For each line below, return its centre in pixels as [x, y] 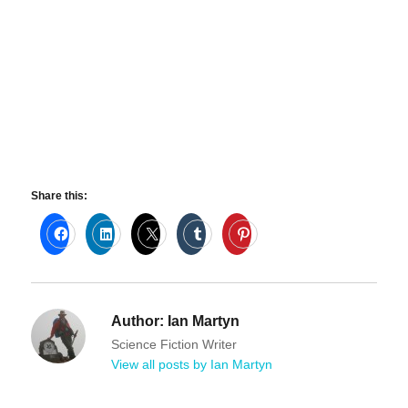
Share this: [60, 195]
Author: [138, 321]
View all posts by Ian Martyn [192, 364]
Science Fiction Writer [174, 344]
